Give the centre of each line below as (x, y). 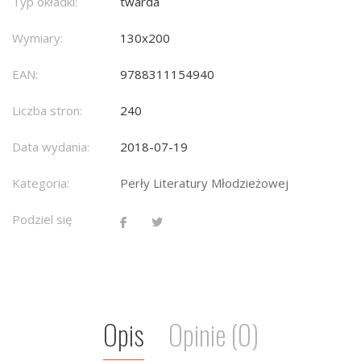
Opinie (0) (213, 334)
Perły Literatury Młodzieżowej (204, 183)
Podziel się (42, 220)
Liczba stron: (47, 111)
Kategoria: (41, 183)
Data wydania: (51, 147)
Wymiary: (37, 38)
